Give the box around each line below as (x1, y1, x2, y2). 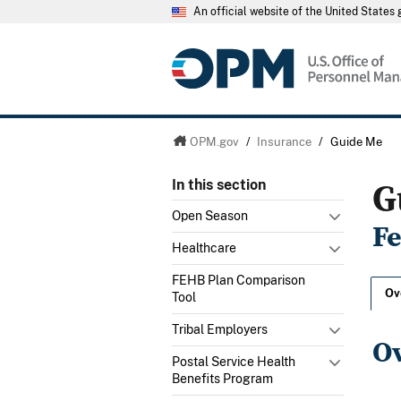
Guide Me (330, 134, 383, 149)
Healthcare (172, 240, 236, 255)
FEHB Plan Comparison (172, 272, 305, 287)
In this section (172, 176, 266, 194)
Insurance (257, 134, 312, 149)
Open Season (172, 208, 248, 223)
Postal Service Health (172, 354, 295, 369)
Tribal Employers (172, 321, 268, 337)
